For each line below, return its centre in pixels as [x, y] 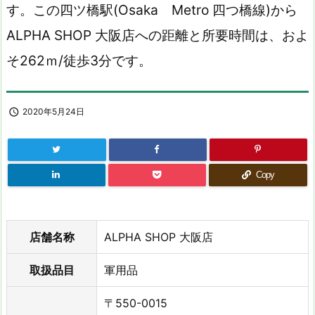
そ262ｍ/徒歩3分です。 [79, 60]
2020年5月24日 [53, 111]
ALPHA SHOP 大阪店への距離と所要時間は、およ [157, 35]
